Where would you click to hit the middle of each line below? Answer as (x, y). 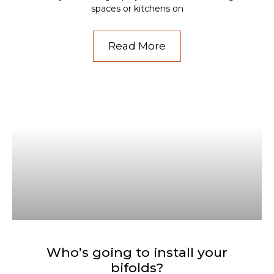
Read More (137, 46)
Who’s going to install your (137, 252)
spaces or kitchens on (137, 8)
